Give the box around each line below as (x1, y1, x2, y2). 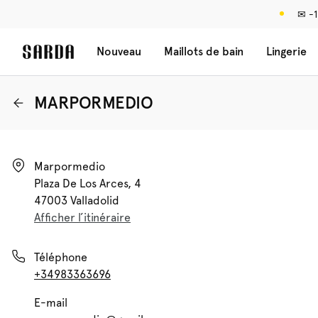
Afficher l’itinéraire (34, 211, 131, 224)
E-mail (34, 296, 67, 309)
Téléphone (34, 251, 87, 264)
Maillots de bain (164, 45, 243, 58)
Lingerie (266, 45, 307, 58)
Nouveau (97, 45, 141, 58)
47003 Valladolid (34, 194, 119, 207)
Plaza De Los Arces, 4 (34, 177, 141, 190)
